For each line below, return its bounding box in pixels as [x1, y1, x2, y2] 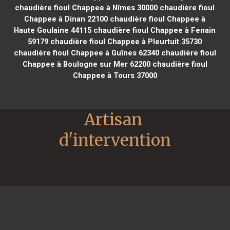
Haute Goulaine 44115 [14, 25, 92, 35]
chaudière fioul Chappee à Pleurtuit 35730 [48, 36, 202, 46]
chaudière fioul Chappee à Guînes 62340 [13, 48, 159, 57]
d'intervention [59, 129, 171, 150]
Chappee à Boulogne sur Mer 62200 [22, 59, 150, 69]
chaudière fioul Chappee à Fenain [91, 25, 216, 35]
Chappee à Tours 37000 [72, 70, 157, 80]
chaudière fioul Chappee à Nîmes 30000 [15, 3, 158, 12]
